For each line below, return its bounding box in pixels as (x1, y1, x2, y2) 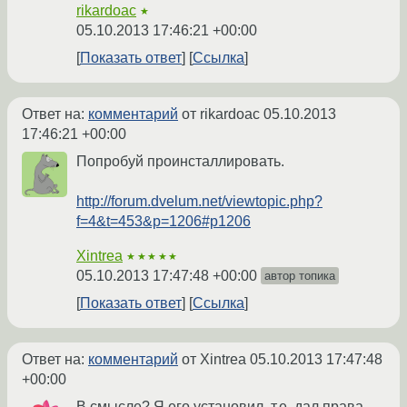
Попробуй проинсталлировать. (76, 154, 284, 170)
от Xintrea (178, 352, 250, 368)
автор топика (264, 269, 335, 283)
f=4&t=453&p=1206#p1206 (76, 213, 251, 230)
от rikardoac (178, 106, 263, 123)
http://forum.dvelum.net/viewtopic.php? (76, 194, 323, 210)
